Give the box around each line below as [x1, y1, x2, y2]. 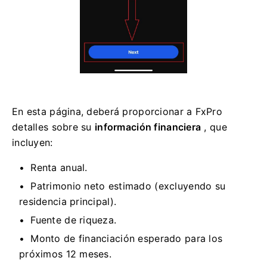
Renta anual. [30, 162, 88, 174]
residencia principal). [19, 195, 117, 208]
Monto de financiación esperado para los [30, 232, 223, 245]
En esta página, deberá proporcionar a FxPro [12, 105, 223, 118]
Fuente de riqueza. [30, 214, 117, 226]
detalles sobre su [12, 121, 95, 133]
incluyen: [12, 136, 53, 149]
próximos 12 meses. [19, 248, 112, 260]
